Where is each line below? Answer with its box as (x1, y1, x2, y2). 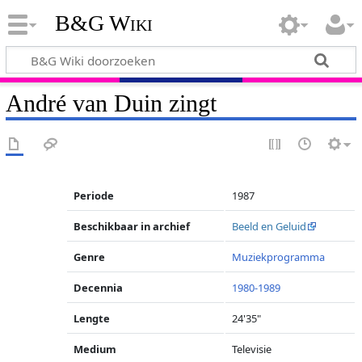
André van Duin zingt (5, 89, 217, 117)
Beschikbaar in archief (74, 219, 191, 234)
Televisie (232, 342, 272, 356)
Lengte (74, 311, 111, 326)
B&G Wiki (54, 11, 153, 36)
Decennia (74, 280, 124, 295)
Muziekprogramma (232, 250, 326, 264)
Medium (74, 342, 117, 356)
